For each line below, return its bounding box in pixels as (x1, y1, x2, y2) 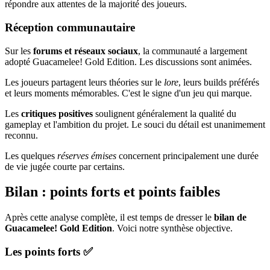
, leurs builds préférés (178, 77, 259, 87)
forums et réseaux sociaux (33, 45, 138, 56)
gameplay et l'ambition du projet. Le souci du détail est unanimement (5, 119, 265, 130)
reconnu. (5, 130, 38, 140)
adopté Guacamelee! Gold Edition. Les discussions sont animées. (5, 56, 252, 67)
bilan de (214, 212, 246, 223)
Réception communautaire (5, 20, 135, 34)
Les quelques (5, 150, 57, 161)
